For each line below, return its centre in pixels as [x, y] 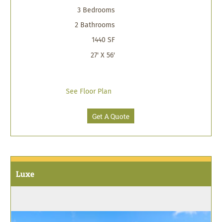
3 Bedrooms [96, 10]
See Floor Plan [88, 91]
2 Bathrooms [95, 25]
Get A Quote [111, 116]
